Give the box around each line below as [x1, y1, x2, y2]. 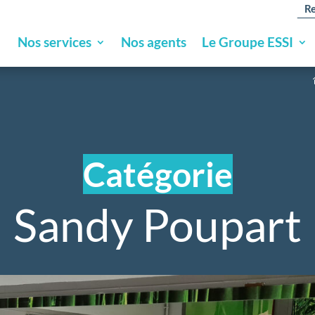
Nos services [18, 34, 91, 50]
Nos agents [121, 34, 186, 50]
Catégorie [82, 153, 233, 194]
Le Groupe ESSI [202, 34, 293, 50]
